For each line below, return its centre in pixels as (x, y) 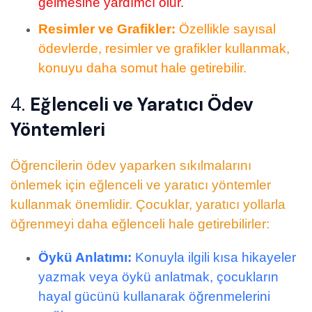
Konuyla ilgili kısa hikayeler (214, 258)
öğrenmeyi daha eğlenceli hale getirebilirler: (140, 224)
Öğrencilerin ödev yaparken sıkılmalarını (131, 166)
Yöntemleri (58, 130)
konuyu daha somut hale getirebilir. (142, 68)
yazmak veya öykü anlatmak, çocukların (158, 277)
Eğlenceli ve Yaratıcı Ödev (142, 105)
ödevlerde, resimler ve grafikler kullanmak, (164, 49)
